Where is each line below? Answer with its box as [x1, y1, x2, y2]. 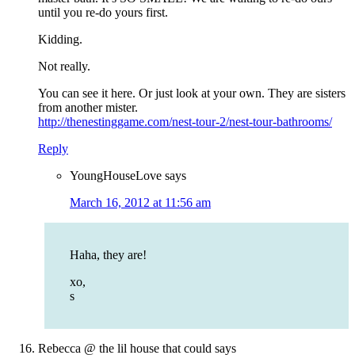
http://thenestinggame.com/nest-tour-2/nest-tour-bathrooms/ [38, 115, 332, 129]
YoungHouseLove [70, 169, 162, 183]
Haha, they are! [70, 248, 147, 262]
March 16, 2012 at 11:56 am [70, 196, 211, 210]
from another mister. [38, 101, 138, 115]
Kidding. [38, 32, 82, 47]
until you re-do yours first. [38, 6, 168, 20]
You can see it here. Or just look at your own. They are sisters [38, 86, 345, 101]
